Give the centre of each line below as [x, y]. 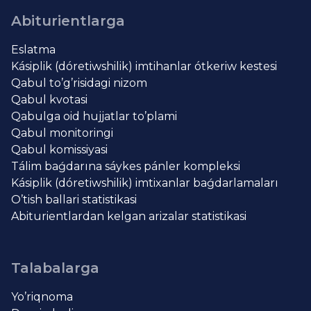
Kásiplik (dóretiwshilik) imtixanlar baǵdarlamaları [145, 183]
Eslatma [33, 50]
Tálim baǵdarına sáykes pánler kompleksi [126, 167]
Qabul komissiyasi [59, 150]
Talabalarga [55, 268]
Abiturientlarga [68, 21]
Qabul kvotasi [49, 100]
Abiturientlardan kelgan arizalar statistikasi [129, 217]
